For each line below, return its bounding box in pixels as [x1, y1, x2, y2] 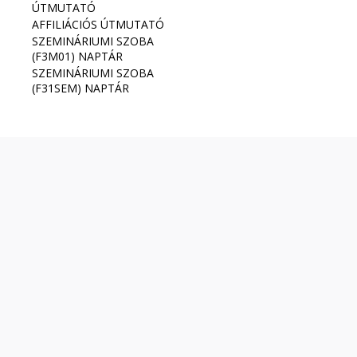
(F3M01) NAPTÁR [32, 48, 123, 64]
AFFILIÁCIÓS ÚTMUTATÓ [32, 16, 164, 32]
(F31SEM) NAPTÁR [32, 80, 129, 96]
